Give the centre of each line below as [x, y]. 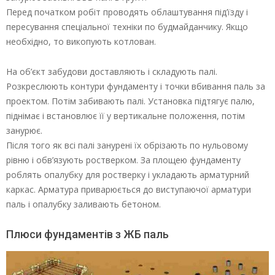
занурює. [24, 131]
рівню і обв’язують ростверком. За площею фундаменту [123, 160]
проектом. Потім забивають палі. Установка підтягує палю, [130, 101]
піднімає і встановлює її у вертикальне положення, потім [126, 116]
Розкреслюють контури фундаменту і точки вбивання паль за [136, 87]
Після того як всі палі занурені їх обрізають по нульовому [127, 145]
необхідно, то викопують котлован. [81, 42]
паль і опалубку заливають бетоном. [83, 204]
